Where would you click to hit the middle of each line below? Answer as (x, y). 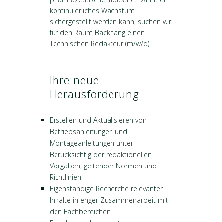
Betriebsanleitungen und (88, 132)
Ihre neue (74, 80)
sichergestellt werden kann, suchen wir (111, 22)
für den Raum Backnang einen (97, 32)
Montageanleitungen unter (91, 143)
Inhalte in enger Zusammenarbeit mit (109, 200)
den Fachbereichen (80, 211)
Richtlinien (65, 177)
